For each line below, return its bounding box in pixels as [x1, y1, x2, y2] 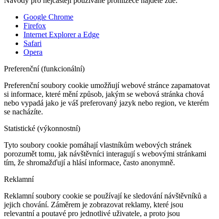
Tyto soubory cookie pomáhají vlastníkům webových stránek [4, 141, 192, 150]
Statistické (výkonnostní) [4, 124, 80, 133]
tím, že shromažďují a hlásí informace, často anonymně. [4, 158, 175, 167]
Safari [23, 39, 42, 48]
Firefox [23, 22, 46, 30]
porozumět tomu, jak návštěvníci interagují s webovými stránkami [4, 150, 206, 158]
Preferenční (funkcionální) [4, 65, 85, 73]
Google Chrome [23, 13, 73, 22]
